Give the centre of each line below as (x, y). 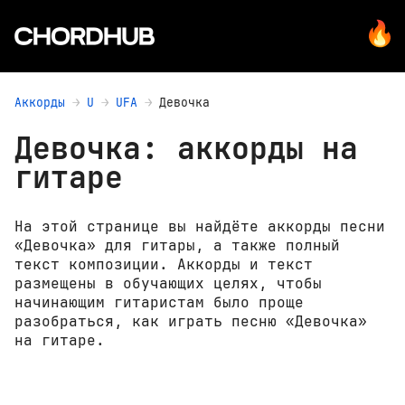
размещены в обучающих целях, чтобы (168, 284)
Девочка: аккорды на (186, 149)
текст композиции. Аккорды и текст (164, 265)
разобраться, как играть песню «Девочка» (191, 322)
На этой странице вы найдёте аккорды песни (200, 227)
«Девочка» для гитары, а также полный (177, 246)
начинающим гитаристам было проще (159, 303)
